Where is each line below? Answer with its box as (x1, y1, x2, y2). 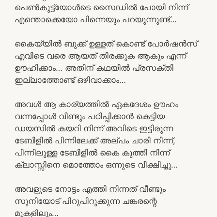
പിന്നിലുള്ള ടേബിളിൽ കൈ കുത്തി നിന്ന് (15, 147, 170, 157)
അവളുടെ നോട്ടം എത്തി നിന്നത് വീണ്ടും (15, 184, 166, 194)
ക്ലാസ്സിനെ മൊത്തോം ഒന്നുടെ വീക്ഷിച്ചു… (15, 159, 178, 170)
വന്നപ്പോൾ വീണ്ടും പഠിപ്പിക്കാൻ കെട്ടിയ (15, 111, 165, 121)
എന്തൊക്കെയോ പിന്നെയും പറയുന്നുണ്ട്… (15, 14, 177, 24)
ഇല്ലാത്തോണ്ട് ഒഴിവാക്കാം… (15, 75, 126, 85)
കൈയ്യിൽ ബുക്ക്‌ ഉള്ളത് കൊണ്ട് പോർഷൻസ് (15, 38, 197, 48)
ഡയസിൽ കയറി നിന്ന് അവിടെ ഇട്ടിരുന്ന (15, 123, 173, 133)
